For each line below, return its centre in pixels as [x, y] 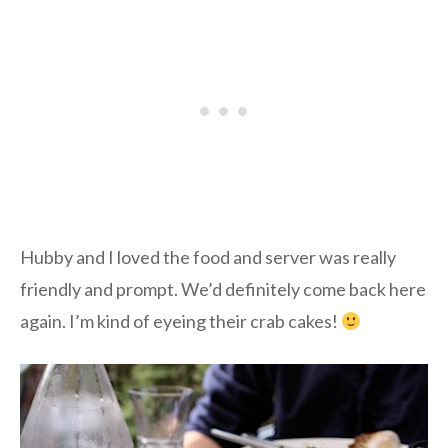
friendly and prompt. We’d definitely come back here [223, 289]
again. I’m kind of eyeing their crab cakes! [180, 321]
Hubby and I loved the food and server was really [208, 257]
